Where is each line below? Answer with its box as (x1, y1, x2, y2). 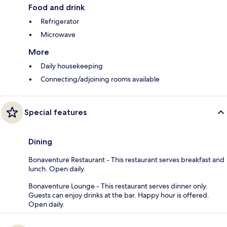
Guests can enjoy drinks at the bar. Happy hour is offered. (28, 191, 209, 200)
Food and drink (28, 3, 85, 13)
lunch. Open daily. (28, 164, 86, 174)
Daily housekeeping (41, 61, 103, 71)
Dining (28, 137, 52, 147)
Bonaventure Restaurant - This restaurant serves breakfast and (28, 155, 224, 165)
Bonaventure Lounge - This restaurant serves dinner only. (28, 181, 208, 191)
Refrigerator (41, 17, 79, 26)
